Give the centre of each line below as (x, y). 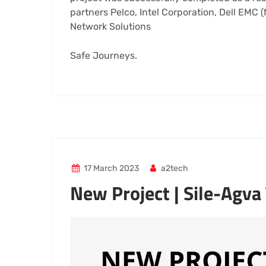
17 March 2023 (111, 168)
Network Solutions (110, 26)
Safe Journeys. (104, 56)
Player (83, 238)
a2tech (174, 168)
